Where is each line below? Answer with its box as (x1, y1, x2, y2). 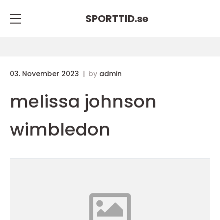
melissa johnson (10, 89, 157, 114)
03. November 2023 (10, 69, 81, 79)
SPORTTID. (85, 11, 137, 26)
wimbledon (10, 117, 110, 142)
